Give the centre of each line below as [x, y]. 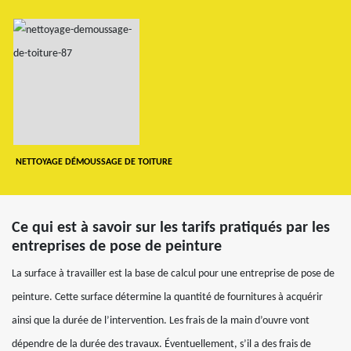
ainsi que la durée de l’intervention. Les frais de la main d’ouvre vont [161, 320]
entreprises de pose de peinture [117, 246]
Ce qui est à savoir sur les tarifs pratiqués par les [171, 228]
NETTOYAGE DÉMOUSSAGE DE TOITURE [94, 162]
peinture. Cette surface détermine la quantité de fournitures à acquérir [167, 297]
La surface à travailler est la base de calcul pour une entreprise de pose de [173, 273]
